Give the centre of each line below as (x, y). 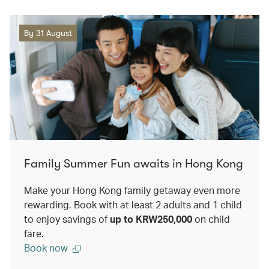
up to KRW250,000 (151, 219)
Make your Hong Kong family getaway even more (132, 190)
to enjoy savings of (67, 219)
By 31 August (48, 33)
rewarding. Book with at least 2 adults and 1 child (133, 205)
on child (211, 219)
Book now (46, 248)
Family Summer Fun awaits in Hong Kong (134, 164)
